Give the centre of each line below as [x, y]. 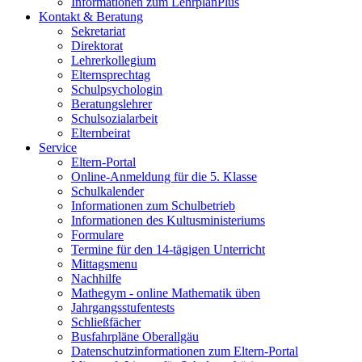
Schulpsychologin [117, 90]
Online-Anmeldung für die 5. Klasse [164, 177]
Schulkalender [107, 192]
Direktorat [97, 46]
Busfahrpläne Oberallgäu [135, 337]
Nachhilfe [96, 279]
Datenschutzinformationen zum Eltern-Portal [185, 351]
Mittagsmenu [104, 264]
